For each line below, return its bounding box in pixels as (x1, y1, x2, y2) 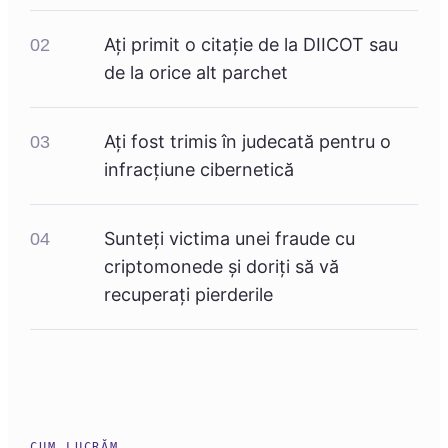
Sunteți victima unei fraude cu (104, 228, 355, 249)
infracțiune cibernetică (104, 159, 294, 180)
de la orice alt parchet (104, 62, 288, 83)
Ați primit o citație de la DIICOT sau (104, 34, 398, 55)
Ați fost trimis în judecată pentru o (104, 131, 391, 152)
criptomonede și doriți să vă (104, 256, 339, 277)
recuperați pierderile (104, 284, 273, 305)
